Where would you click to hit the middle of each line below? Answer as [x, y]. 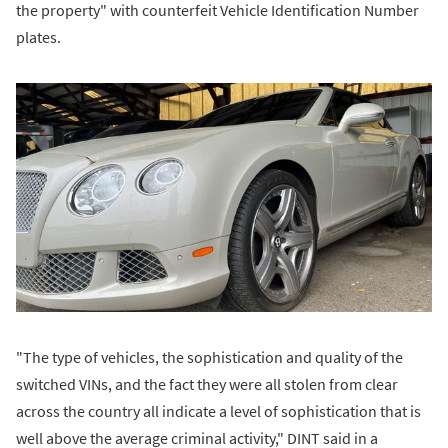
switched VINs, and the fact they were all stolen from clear [207, 383]
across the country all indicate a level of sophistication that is [218, 410]
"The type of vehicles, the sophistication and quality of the [209, 356]
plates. [38, 36]
